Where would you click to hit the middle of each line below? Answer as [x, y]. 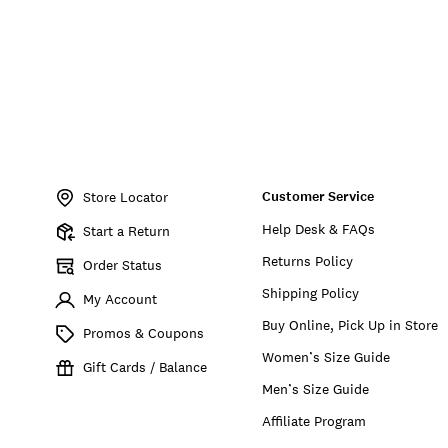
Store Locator [125, 197]
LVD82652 [37, 197]
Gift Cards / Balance [145, 367]
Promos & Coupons [143, 333]
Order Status [122, 265]
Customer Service [318, 196]
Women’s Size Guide [326, 357]
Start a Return [126, 231]
